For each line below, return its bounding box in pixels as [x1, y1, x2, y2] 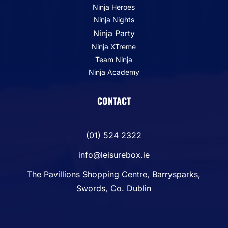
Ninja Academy [88, 67, 139, 76]
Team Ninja [95, 54, 133, 64]
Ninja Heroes [93, 2, 135, 11]
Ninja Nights [93, 15, 134, 24]
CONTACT [97, 94, 131, 107]
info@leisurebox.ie [78, 149, 150, 160]
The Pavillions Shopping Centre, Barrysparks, [27, 168, 201, 179]
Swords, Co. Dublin [76, 183, 152, 193]
